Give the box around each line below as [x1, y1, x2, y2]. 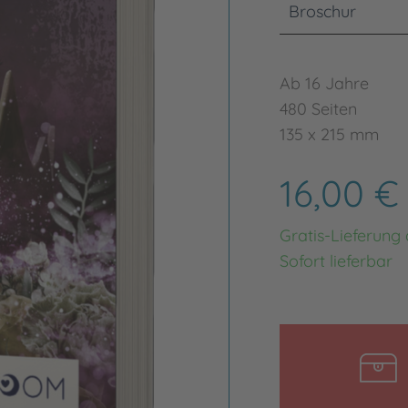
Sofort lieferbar [279, 250, 393, 271]
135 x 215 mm [279, 124, 379, 145]
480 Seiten [279, 98, 357, 119]
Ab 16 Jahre [279, 73, 369, 94]
